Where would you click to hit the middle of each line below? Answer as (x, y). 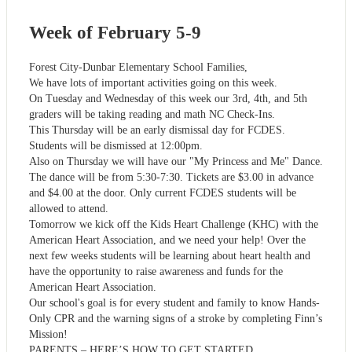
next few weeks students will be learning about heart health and (170, 255)
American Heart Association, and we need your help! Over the (167, 240)
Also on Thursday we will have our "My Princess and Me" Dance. (176, 161)
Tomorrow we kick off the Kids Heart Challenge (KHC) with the (174, 224)
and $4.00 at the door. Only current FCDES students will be (163, 192)
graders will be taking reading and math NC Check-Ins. (152, 114)
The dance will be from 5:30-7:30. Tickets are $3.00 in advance (171, 177)
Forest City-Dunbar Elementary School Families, (138, 67)
